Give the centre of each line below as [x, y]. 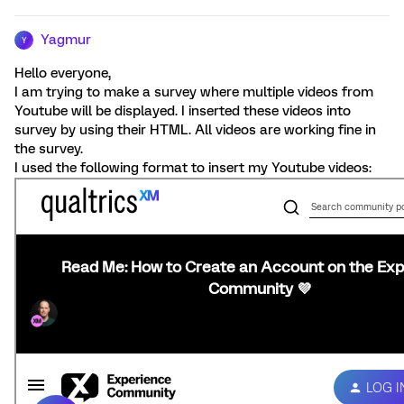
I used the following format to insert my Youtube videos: [193, 168]
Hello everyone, [63, 73]
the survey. [49, 149]
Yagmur [66, 40]
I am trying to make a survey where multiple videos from [194, 92]
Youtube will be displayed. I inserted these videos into [183, 111]
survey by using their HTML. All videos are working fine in [195, 130]
